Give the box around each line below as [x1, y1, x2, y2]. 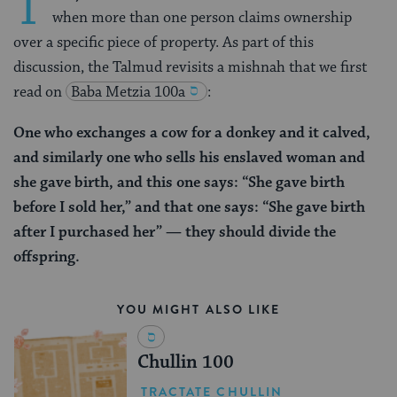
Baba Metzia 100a [71, 82, 185, 102]
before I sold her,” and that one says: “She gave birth [13, 197, 365, 217]
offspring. [13, 246, 80, 267]
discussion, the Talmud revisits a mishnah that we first [13, 57, 367, 77]
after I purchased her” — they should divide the [13, 222, 336, 242]
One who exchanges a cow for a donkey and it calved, [13, 122, 370, 143]
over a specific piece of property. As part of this [13, 32, 314, 52]
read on [13, 82, 62, 102]
